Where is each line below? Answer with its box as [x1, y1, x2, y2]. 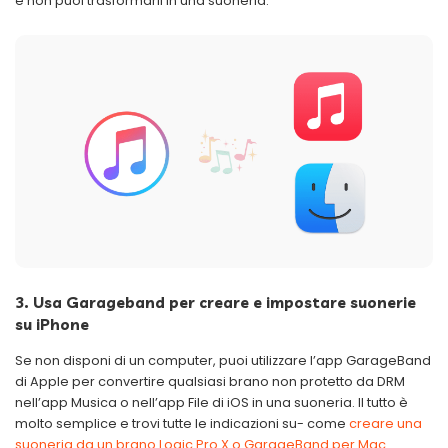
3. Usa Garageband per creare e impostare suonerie [15, 292, 416, 312]
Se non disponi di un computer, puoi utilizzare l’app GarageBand [15, 351, 431, 369]
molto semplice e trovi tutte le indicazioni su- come [15, 414, 349, 432]
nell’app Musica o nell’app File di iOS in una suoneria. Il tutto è [15, 393, 408, 411]
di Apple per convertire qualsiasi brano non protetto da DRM [15, 372, 405, 390]
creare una [349, 414, 422, 432]
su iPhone [15, 314, 89, 334]
